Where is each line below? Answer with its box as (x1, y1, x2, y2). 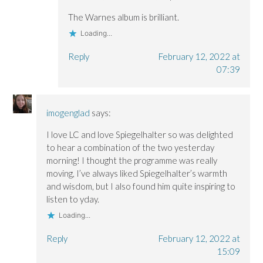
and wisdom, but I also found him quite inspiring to (46, 180, 236, 191)
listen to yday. (46, 193, 100, 204)
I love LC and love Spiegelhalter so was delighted (46, 129, 234, 140)
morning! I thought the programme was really (46, 154, 218, 166)
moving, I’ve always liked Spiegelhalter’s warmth (46, 167, 228, 178)
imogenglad (46, 107, 90, 118)
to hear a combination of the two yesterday (46, 141, 215, 153)
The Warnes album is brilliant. (68, 11, 179, 22)
